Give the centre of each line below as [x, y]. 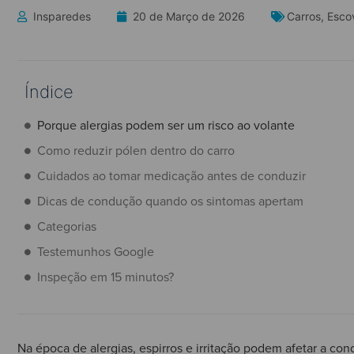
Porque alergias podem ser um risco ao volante [166, 125]
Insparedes [62, 16]
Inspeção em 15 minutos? [105, 277]
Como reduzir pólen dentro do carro [136, 151]
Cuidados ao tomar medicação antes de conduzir [171, 176]
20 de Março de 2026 [189, 16]
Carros [304, 16]
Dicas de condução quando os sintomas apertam [170, 201]
